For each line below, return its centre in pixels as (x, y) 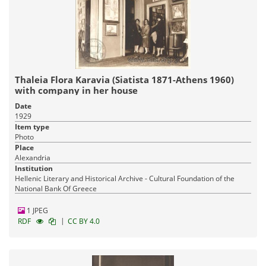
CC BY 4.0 (84, 221)
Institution (34, 168)
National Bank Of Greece (56, 188)
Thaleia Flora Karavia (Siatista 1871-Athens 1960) (124, 79)
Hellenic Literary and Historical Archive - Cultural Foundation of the (125, 178)
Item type (32, 126)
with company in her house (76, 90)
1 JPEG (37, 210)
